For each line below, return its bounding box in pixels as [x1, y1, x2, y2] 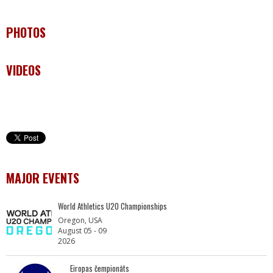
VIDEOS [6, 61, 41, 79]
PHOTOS [6, 23, 46, 41]
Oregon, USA [58, 215, 102, 225]
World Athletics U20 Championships [58, 200, 167, 212]
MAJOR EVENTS [6, 169, 79, 187]
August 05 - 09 [58, 225, 107, 236]
